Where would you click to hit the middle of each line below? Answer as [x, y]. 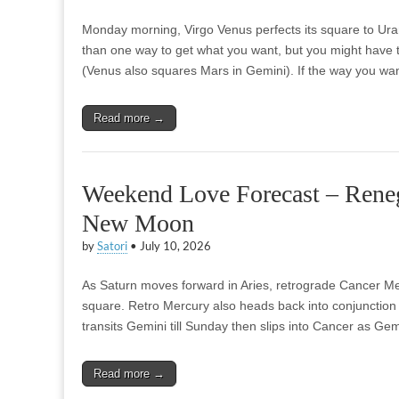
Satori [112, 246]
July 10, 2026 [175, 246]
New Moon [138, 223]
